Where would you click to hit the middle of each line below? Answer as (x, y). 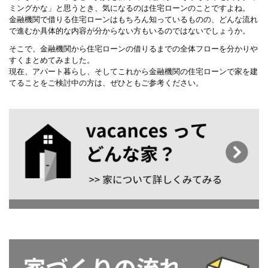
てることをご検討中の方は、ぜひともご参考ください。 (106, 83)
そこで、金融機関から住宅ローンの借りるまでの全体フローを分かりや (133, 48)
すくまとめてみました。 (52, 60)
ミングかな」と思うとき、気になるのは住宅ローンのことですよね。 (130, 8)
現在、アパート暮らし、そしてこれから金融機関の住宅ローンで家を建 (133, 71)
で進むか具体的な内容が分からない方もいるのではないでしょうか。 (130, 31)
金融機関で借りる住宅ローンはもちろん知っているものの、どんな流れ (133, 20)
